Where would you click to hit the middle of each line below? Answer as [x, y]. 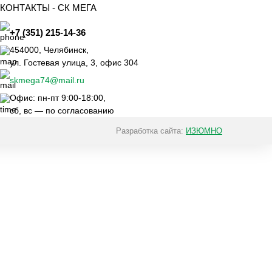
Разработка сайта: [151, 131]
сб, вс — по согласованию [62, 110]
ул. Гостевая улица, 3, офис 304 [74, 63]
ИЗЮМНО [204, 131]
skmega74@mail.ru [47, 80]
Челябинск [65, 50]
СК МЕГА [77, 8]
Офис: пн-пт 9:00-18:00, [58, 98]
